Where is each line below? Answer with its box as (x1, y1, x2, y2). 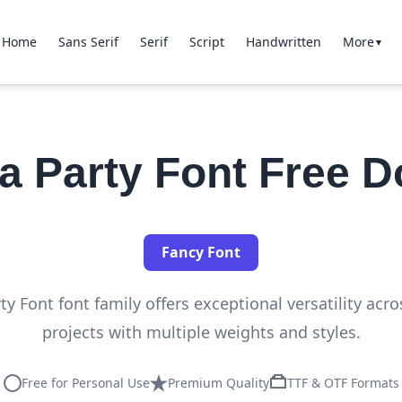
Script (189, 33, 224, 50)
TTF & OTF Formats (286, 374, 399, 391)
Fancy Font (162, 242, 240, 262)
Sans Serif (58, 33, 118, 50)
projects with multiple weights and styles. (41, 321, 361, 343)
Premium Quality (167, 374, 269, 391)
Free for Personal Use (21, 374, 150, 391)
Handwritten (246, 33, 321, 50)
